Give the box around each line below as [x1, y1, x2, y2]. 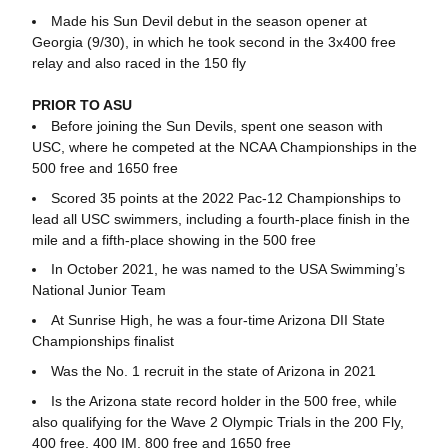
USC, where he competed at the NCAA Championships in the [31, 138, 417, 155]
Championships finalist [31, 333, 174, 349]
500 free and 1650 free [31, 159, 178, 176]
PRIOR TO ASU [31, 96, 132, 113]
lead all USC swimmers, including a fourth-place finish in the [31, 210, 410, 227]
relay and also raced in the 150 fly [31, 54, 246, 71]
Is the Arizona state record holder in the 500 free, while [50, 392, 397, 409]
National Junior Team [31, 282, 166, 299]
